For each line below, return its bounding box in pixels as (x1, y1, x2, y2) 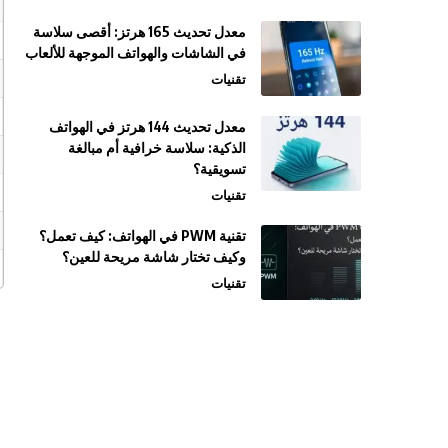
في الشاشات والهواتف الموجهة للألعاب (25, 43, 246, 61)
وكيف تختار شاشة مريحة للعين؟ (62, 247, 246, 265)
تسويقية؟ (193, 159, 246, 177)
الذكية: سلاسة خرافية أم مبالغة (68, 138, 246, 156)
